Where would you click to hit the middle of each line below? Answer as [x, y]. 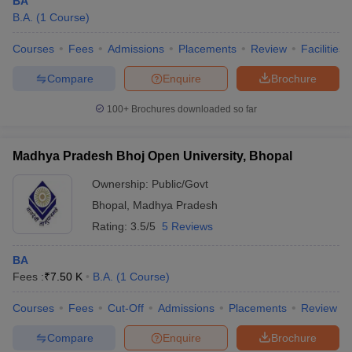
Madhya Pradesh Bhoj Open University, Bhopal [152, 156]
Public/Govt [180, 184]
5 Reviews [187, 226]
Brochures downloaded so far [193, 109]
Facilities [323, 49]
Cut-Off [126, 308]
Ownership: [122, 184]
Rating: [111, 226]
